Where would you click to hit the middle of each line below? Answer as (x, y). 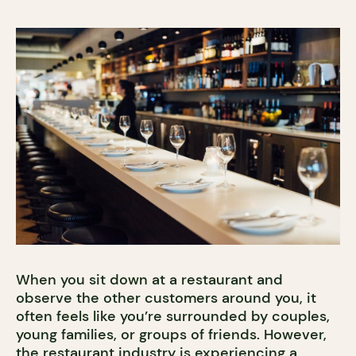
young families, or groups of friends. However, (171, 334)
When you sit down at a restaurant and (149, 279)
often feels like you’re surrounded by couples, (173, 316)
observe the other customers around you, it (166, 298)
